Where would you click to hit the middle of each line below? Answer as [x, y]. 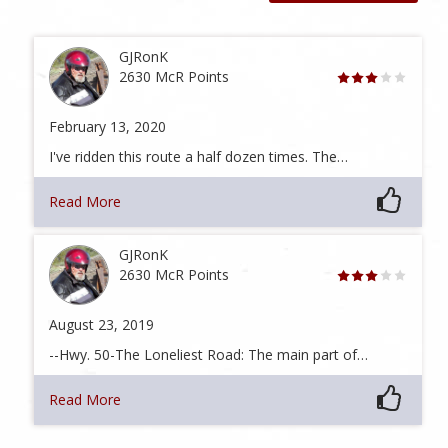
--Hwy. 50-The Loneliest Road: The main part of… [208, 354]
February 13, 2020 [107, 127]
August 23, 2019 [101, 324]
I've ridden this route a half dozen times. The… [198, 157]
